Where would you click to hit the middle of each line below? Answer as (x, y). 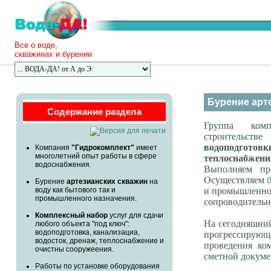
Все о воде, (36, 45)
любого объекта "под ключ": (82, 224)
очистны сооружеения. (74, 250)
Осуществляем (235, 180)
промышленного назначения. (86, 199)
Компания (53, 148)
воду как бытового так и (75, 190)
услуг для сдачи (135, 216)
